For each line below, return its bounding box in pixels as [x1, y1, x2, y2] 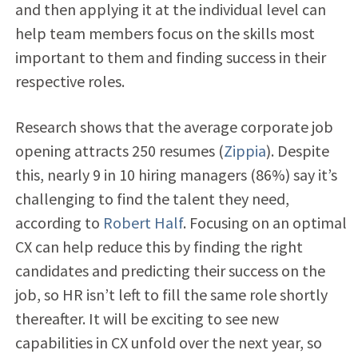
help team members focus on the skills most [14, 22, 315, 43]
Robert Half [102, 212, 183, 233]
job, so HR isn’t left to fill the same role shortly [14, 284, 328, 304]
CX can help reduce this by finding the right [14, 236, 303, 257]
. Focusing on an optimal [182, 212, 347, 233]
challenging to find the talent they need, [14, 188, 289, 209]
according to [14, 212, 103, 233]
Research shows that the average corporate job [14, 116, 333, 137]
